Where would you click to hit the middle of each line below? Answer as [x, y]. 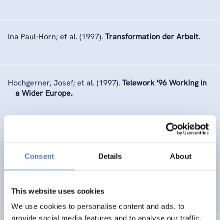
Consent [39, 156]
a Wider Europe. [44, 93]
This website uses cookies [58, 191]
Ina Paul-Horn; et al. [43, 37]
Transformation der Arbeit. [153, 37]
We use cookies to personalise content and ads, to [98, 206]
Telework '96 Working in [165, 83]
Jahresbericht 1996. [82, 139]
